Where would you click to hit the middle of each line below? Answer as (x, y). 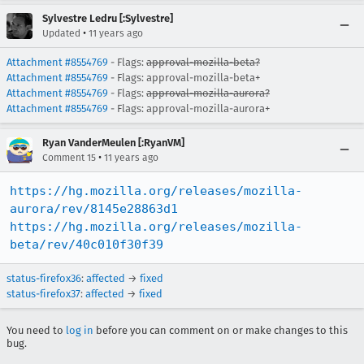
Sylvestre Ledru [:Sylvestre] (108, 18)
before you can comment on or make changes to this (221, 330)
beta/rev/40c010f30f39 (87, 245)
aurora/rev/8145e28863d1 (94, 209)
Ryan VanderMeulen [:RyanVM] (113, 143)
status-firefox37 (43, 294)
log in (80, 330)
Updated (61, 33)
